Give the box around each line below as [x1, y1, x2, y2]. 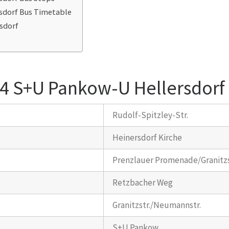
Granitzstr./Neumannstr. [112, 199, 201, 211]
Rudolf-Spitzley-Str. [112, 109, 189, 121]
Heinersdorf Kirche [112, 131, 182, 143]
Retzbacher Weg [112, 176, 173, 188]
